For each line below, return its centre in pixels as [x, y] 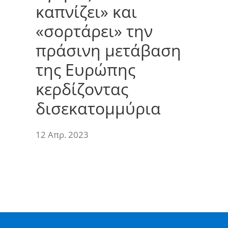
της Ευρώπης [85, 69]
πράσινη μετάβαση [108, 50]
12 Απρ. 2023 [62, 134]
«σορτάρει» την [94, 31]
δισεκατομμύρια [98, 108]
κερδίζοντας [82, 89]
